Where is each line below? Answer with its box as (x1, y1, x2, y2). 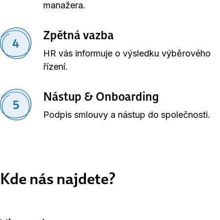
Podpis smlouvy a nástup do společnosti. (43, 110, 210, 120)
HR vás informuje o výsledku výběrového (43, 48, 211, 58)
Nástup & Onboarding (43, 88, 159, 104)
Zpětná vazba (43, 27, 114, 43)
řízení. (43, 61, 68, 72)
